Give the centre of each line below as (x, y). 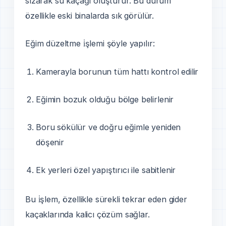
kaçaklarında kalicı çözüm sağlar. (88, 215)
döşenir (50, 142)
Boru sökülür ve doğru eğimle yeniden (108, 127)
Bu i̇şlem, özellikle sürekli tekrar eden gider (106, 200)
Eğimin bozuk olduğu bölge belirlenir (105, 99)
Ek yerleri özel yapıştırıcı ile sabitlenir (106, 170)
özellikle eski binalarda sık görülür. (90, 16)
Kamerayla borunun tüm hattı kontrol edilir (117, 71)
